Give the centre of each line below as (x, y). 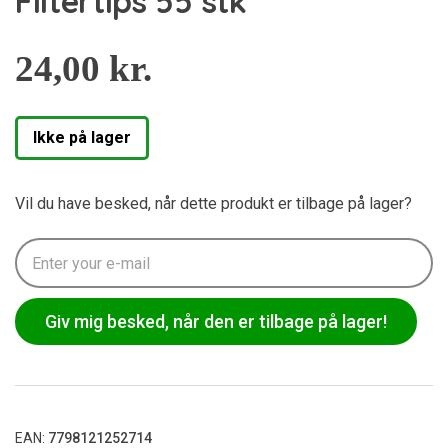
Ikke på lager (82, 137)
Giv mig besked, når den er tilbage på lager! (216, 321)
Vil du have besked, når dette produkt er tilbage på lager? (213, 203)
